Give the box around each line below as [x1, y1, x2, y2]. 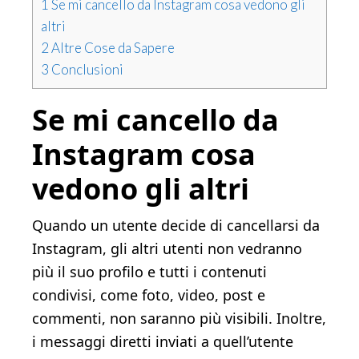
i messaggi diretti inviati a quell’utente [32, 332, 293, 352]
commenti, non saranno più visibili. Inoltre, [32, 309, 326, 329]
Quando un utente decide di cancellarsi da [32, 216, 320, 236]
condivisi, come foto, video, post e [32, 285, 265, 305]
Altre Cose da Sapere [49, 39, 175, 57]
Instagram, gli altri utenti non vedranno [32, 239, 302, 259]
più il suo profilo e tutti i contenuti [32, 262, 267, 282]
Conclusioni [49, 61, 123, 79]
